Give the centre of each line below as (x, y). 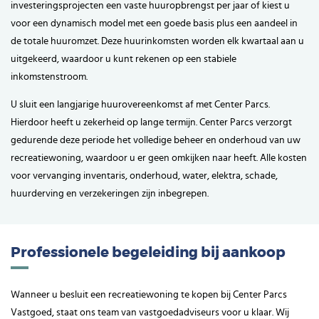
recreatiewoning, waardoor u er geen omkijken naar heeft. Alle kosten (159, 158)
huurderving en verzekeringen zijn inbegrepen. (110, 194)
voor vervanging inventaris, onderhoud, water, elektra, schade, (144, 176)
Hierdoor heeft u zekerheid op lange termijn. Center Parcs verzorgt (151, 123)
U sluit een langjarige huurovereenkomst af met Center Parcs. (140, 105)
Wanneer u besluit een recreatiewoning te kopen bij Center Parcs (149, 295)
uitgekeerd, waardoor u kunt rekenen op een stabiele (124, 59)
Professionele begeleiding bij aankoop (148, 253)
